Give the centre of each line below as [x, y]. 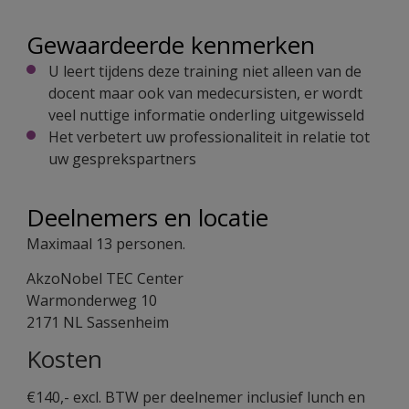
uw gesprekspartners [122, 159]
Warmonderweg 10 [92, 301]
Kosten [64, 359]
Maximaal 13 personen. [106, 244]
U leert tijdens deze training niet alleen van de [205, 72]
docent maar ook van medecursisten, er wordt [205, 94]
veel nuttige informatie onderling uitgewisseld [206, 115]
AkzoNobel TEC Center [105, 279]
